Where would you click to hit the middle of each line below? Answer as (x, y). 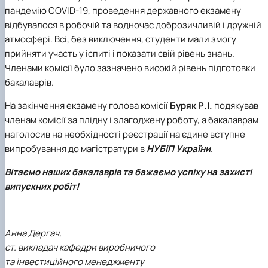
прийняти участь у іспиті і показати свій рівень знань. (120, 54)
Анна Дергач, (33, 233)
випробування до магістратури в (76, 149)
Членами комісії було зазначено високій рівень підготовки (130, 68)
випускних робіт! (42, 187)
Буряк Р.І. (191, 106)
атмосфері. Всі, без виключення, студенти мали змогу (121, 39)
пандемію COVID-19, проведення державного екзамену (123, 11)
